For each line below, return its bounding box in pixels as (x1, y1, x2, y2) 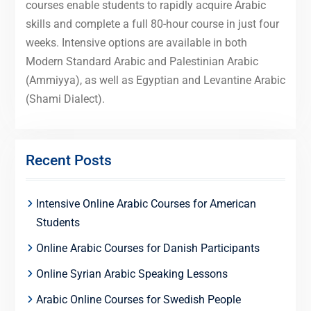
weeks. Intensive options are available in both (25, 36, 247, 50)
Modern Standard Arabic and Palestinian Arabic (25, 55, 258, 69)
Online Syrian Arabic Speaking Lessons (35, 267, 228, 281)
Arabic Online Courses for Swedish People (35, 293, 241, 307)
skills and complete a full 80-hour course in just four (25, 17, 279, 31)
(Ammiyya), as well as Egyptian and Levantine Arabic (25, 74, 285, 87)
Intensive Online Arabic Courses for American (35, 197, 256, 211)
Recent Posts (25, 152, 112, 169)
